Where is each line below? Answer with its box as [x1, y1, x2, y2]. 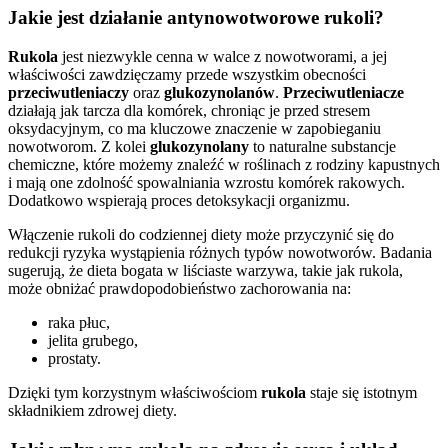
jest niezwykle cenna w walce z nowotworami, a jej [58, 47, 387, 65]
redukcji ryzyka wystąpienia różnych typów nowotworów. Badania [8, 243, 432, 261]
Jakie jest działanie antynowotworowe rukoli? [8, 7, 384, 29]
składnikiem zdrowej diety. [8, 401, 177, 419]
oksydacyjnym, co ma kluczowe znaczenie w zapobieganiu [8, 119, 381, 137]
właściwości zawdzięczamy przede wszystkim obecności [8, 65, 366, 83]
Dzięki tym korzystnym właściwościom [8, 383, 261, 401]
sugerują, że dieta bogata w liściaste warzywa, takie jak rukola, [8, 261, 403, 279]
